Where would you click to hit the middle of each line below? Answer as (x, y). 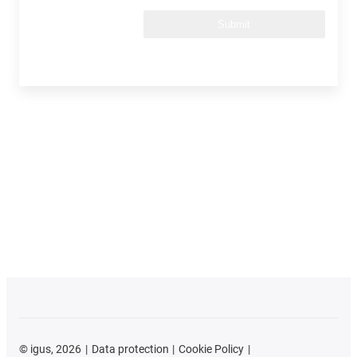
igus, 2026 (55, 349)
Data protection (130, 349)
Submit (234, 24)
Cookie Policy (212, 349)
